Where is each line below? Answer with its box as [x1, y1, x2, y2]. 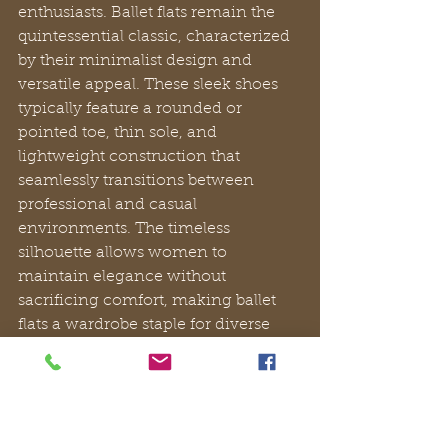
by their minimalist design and [18, 52, 256, 69]
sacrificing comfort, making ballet [18, 292, 280, 309]
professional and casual [18, 196, 201, 213]
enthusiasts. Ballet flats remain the [18, 4, 279, 21]
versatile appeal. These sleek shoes [18, 76, 282, 93]
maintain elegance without [18, 268, 230, 285]
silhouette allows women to [18, 244, 231, 261]
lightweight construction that [18, 148, 244, 165]
